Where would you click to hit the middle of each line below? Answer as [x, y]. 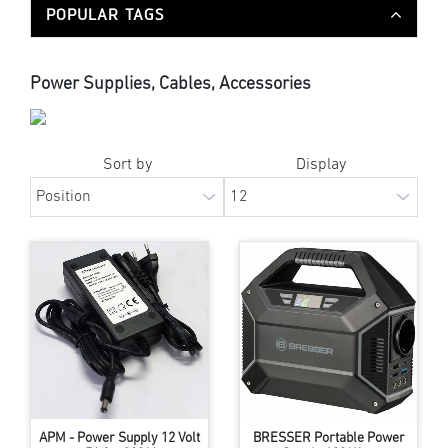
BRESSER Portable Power [328, 438]
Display [321, 164]
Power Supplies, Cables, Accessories [170, 84]
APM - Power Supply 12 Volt [119, 438]
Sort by [127, 164]
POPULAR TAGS [105, 14]
